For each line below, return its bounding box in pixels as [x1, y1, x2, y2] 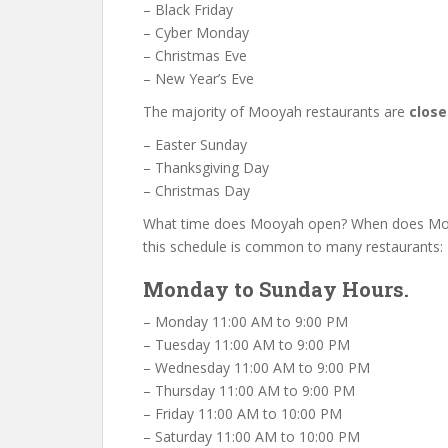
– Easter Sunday [143, 135, 247, 154]
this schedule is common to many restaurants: [143, 237, 443, 256]
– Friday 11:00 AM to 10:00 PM [143, 404, 342, 423]
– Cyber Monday [143, 23, 249, 42]
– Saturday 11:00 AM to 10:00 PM [143, 427, 360, 446]
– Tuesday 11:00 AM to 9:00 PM [143, 335, 350, 354]
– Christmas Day [143, 181, 250, 200]
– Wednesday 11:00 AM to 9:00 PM [143, 358, 370, 377]
